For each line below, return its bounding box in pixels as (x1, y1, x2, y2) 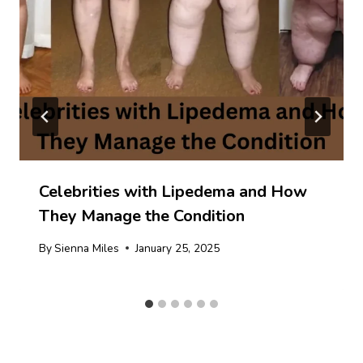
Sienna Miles (54, 240, 120, 256)
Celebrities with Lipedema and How (39, 180, 307, 203)
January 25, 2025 (135, 240, 220, 256)
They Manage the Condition (39, 204, 245, 227)
